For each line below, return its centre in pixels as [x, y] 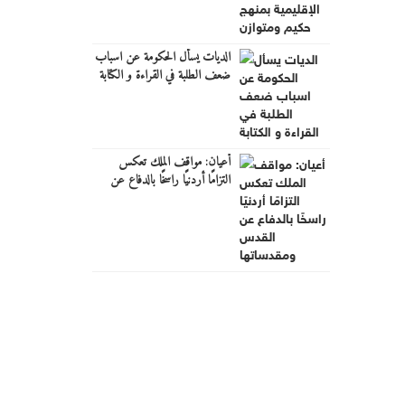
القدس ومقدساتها [194, 198]
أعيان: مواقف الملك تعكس [174, 162]
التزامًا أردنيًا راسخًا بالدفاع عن [170, 180]
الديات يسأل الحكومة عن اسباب [162, 57]
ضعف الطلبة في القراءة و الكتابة [165, 75]
